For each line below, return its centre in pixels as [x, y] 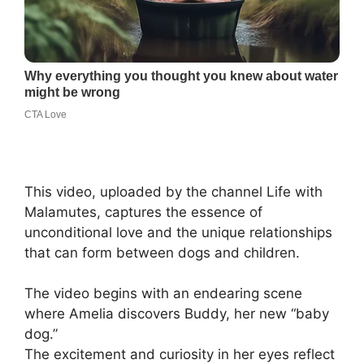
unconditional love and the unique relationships [178, 232]
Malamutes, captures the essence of [143, 212]
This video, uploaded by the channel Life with [173, 191]
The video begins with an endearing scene [163, 294]
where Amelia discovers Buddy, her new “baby [177, 314]
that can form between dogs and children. [162, 252]
